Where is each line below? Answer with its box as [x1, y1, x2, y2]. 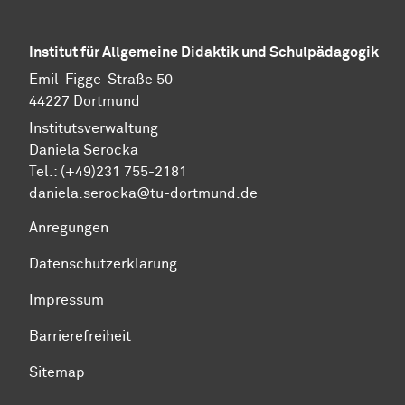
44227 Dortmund [29, 94, 140, 109]
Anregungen [29, 221, 108, 236]
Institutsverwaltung [29, 121, 158, 137]
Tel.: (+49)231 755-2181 [29, 165, 187, 180]
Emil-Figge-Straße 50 [29, 72, 173, 88]
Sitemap [29, 365, 85, 381]
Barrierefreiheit [29, 329, 131, 344]
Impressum [29, 293, 104, 308]
